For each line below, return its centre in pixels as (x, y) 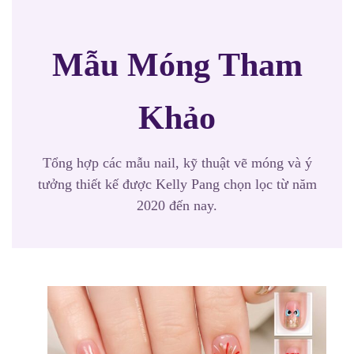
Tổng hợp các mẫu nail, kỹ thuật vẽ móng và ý (177, 163)
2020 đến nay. (177, 205)
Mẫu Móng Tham (177, 65)
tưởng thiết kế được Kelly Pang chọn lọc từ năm (177, 184)
